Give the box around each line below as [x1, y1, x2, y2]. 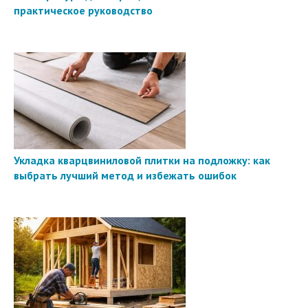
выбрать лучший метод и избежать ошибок [14, 168, 236, 183]
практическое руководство [14, 3, 153, 18]
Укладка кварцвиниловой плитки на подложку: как [14, 153, 270, 168]
